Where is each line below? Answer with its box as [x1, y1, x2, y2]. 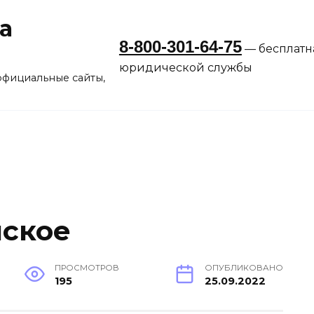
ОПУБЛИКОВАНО [205, 263, 283, 273]
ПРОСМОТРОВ [55, 263, 120, 273]
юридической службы [118, 61, 252, 74]
